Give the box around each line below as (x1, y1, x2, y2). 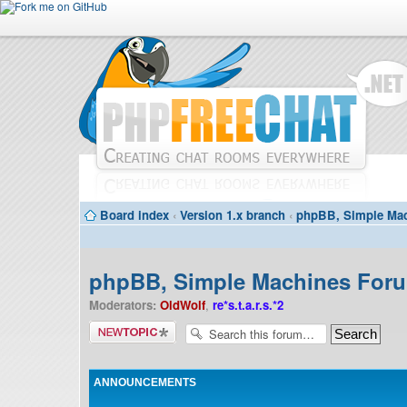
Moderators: (89, 296, 156, 313)
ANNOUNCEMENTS (94, 376, 196, 389)
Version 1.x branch (180, 206, 285, 223)
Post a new (89, 318, 176, 335)
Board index (100, 206, 169, 223)
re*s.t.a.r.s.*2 (213, 296, 283, 313)
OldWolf (160, 296, 205, 313)
